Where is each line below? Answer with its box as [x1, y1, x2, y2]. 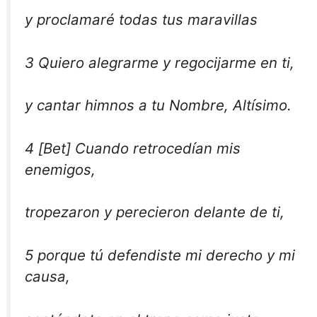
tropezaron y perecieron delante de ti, [25, 203, 284, 221]
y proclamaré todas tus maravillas [25, 10, 258, 28]
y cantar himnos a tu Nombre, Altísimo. [25, 96, 292, 115]
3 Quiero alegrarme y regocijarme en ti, [25, 53, 294, 71]
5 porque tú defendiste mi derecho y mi [25, 246, 295, 264]
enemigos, [25, 160, 96, 178]
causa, [25, 267, 70, 285]
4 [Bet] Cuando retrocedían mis [25, 139, 241, 157]
